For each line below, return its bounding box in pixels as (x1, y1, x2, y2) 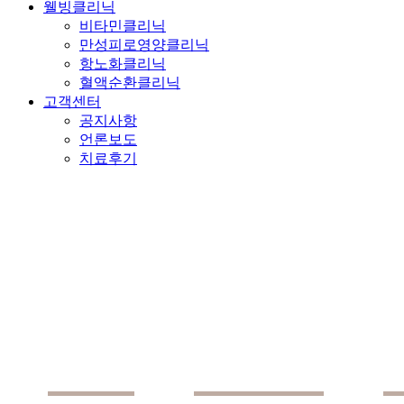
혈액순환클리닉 (79, 74, 180, 90)
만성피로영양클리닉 (79, 36, 209, 52)
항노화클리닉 (79, 55, 166, 71)
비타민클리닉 (79, 17, 166, 33)
